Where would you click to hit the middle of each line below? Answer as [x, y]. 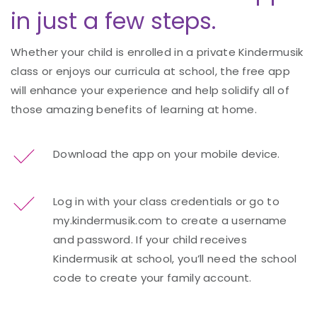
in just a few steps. [113, 21]
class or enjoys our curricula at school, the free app [150, 71]
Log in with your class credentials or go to [166, 201]
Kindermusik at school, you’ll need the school [175, 258]
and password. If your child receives [150, 239]
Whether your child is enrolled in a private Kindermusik [157, 52]
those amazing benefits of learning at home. [134, 109]
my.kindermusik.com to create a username [170, 220]
